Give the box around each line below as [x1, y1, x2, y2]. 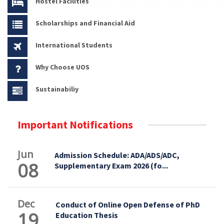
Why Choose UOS [35, 62, 89, 71]
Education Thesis [55, 209, 118, 220]
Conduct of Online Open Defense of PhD [55, 199, 200, 209]
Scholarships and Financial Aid [35, 18, 135, 27]
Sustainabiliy [35, 84, 78, 93]
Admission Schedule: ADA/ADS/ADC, [54, 149, 179, 160]
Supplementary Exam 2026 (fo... [54, 160, 168, 170]
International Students [35, 40, 112, 49]
